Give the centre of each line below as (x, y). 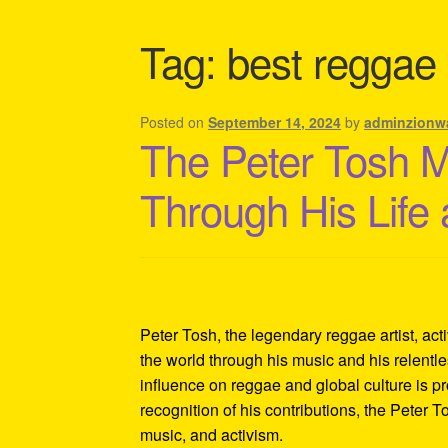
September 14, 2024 (275, 121)
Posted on (174, 121)
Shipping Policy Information (238, 40)
